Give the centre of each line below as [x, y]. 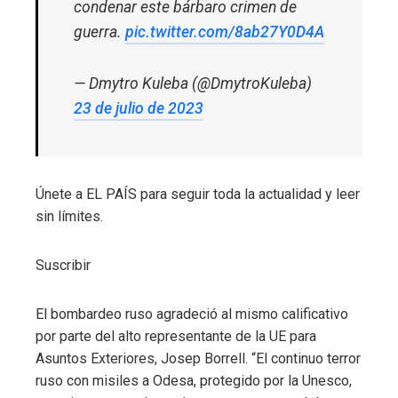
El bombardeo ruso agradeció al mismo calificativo [192, 314]
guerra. [99, 32]
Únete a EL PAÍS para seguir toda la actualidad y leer [198, 195]
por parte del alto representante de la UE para [176, 337]
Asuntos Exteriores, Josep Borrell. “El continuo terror [198, 359]
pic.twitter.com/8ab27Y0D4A [225, 32]
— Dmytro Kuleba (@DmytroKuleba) [193, 84]
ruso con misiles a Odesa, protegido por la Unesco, [194, 381]
